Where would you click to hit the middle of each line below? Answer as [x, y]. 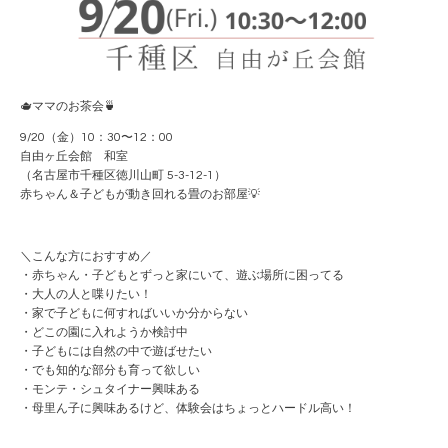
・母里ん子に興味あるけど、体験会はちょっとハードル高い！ [188, 408]
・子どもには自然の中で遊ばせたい [116, 351]
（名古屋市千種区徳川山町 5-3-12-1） [123, 175]
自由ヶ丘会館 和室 [74, 156]
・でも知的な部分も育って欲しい [110, 370]
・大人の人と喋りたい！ [86, 294]
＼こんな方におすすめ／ [86, 256]
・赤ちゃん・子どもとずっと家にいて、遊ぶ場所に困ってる [182, 275]
